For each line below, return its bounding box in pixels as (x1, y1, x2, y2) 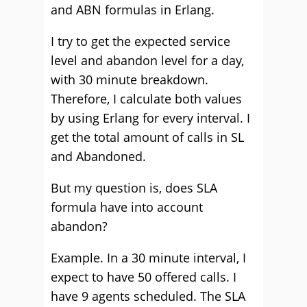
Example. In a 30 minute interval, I (51, 249, 246, 266)
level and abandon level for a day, (51, 52, 244, 69)
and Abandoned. (51, 148, 146, 164)
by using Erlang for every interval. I (51, 110, 250, 126)
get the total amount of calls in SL (51, 129, 244, 145)
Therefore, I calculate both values (51, 90, 242, 107)
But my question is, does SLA (51, 180, 217, 196)
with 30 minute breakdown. (51, 71, 208, 88)
